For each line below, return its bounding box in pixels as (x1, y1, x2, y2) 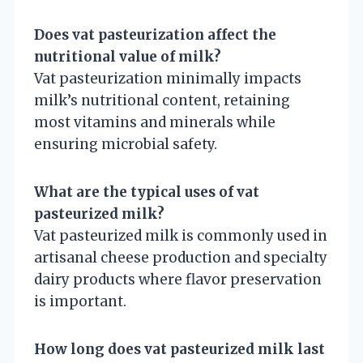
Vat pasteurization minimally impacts (34, 69, 301, 88)
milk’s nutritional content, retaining (34, 91, 290, 109)
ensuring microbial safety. (34, 135, 217, 153)
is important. (34, 292, 126, 310)
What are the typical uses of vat (34, 182, 259, 201)
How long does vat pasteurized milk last (34, 340, 325, 358)
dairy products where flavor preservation (34, 270, 322, 288)
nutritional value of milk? (34, 47, 221, 66)
